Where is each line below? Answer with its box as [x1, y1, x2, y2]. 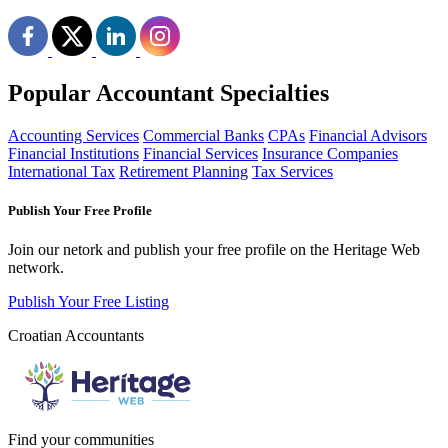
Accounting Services [8, 127, 139, 145]
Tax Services [252, 163, 333, 181]
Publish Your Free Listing [8, 293, 169, 311]
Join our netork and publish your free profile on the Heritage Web [8, 241, 420, 259]
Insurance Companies [262, 145, 398, 163]
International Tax [8, 163, 115, 181]
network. [8, 259, 64, 277]
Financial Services [143, 145, 258, 163]
